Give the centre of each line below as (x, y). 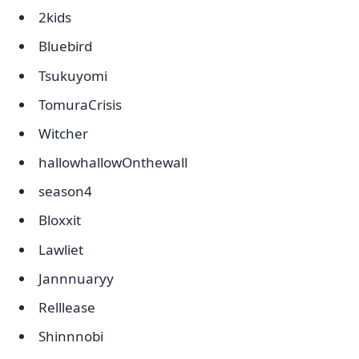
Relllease (67, 307)
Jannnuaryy (76, 278)
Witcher (63, 133)
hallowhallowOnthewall (113, 163)
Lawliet (61, 249)
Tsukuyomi (73, 75)
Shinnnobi (71, 337)
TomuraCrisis (80, 104)
